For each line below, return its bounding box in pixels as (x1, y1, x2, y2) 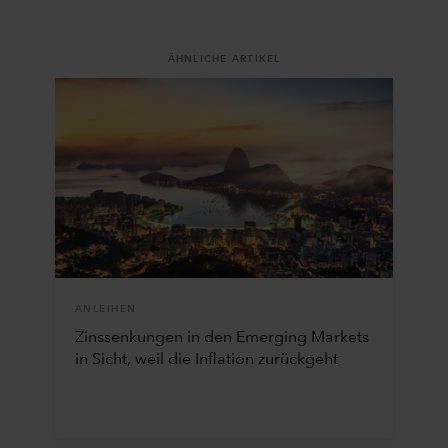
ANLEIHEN (74, 304, 137, 315)
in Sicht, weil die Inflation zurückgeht (74, 352, 338, 369)
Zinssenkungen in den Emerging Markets (74, 330, 369, 347)
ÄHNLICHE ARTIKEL (167, 54, 281, 65)
